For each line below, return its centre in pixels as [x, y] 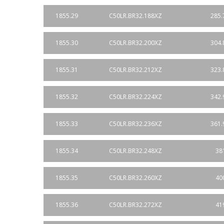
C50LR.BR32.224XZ [135, 97]
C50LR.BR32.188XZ [135, 16]
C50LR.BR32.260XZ [135, 178]
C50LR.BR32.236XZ [135, 124]
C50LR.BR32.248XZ [135, 151]
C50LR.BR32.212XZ [135, 70]
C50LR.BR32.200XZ [135, 43]
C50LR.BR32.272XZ [135, 205]
